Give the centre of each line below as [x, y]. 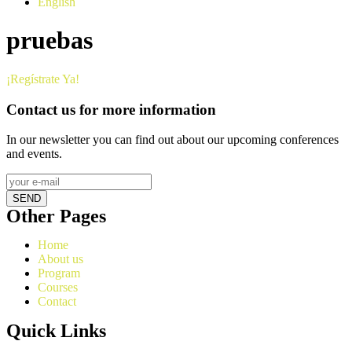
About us [60, 259]
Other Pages [56, 216]
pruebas [49, 40]
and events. [34, 154]
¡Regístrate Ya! [43, 79]
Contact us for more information [111, 109]
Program [59, 273]
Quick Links [56, 331]
